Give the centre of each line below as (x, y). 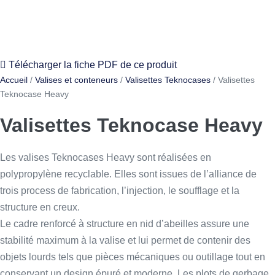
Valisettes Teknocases (168, 80)
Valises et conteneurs (76, 80)
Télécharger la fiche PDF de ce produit (93, 65)
